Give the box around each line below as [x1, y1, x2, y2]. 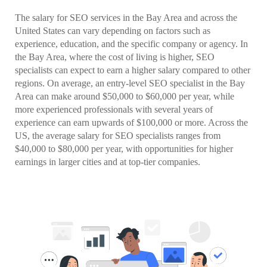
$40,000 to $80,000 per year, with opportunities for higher [15, 144, 233, 154]
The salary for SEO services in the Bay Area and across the [15, 13, 237, 23]
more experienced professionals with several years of [15, 104, 213, 115]
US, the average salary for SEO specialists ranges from [15, 131, 221, 141]
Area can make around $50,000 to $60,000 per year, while [15, 91, 234, 102]
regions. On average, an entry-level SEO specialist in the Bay [15, 78, 245, 89]
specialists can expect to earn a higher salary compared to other [15, 65, 250, 76]
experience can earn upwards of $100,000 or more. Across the [15, 117, 248, 128]
